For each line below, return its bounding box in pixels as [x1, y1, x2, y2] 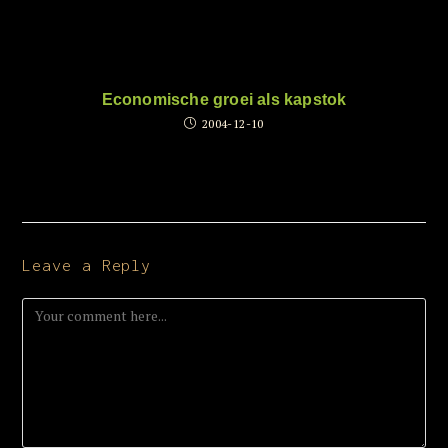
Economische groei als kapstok [101, 91, 347, 108]
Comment [21, 297, 87, 316]
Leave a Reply [22, 256, 152, 274]
